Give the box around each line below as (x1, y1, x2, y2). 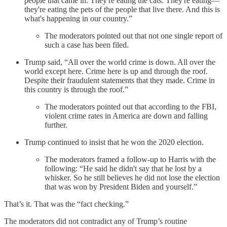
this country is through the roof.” (24, 85, 128, 94)
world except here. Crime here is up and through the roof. (24, 66, 208, 75)
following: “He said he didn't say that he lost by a (45, 164, 202, 173)
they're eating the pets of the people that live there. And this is (24, 5, 220, 14)
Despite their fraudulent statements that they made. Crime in (24, 75, 215, 85)
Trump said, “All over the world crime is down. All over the (24, 57, 215, 66)
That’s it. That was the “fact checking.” (4, 199, 129, 208)
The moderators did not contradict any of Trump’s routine (4, 216, 187, 225)
